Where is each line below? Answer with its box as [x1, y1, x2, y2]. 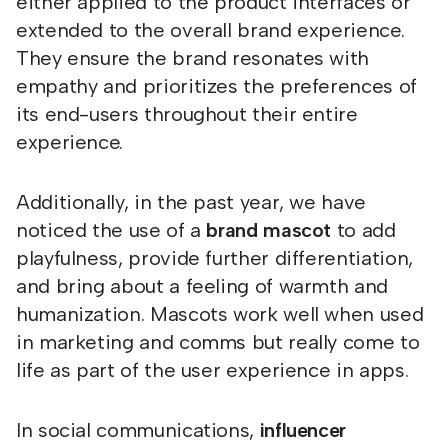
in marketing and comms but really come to [16, 330, 420, 354]
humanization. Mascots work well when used [16, 302, 424, 326]
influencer [259, 418, 347, 442]
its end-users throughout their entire [16, 102, 358, 126]
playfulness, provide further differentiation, [16, 246, 413, 270]
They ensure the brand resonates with [16, 46, 370, 70]
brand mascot [206, 218, 337, 242]
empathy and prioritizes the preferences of [16, 74, 417, 98]
